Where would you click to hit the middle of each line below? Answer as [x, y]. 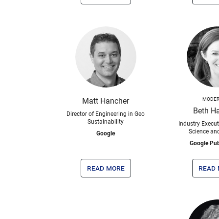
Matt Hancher [106, 101]
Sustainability [106, 122]
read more [106, 168]
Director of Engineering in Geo [106, 114]
